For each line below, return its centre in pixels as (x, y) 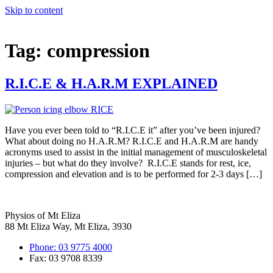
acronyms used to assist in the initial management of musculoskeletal (136, 152)
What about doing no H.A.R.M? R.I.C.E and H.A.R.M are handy (132, 141)
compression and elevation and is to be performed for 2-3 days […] (133, 174)
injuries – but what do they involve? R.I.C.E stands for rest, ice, (128, 163)
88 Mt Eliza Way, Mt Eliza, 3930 (68, 226)
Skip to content (34, 10)
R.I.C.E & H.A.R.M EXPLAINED (111, 83)
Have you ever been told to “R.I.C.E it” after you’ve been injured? (133, 130)
